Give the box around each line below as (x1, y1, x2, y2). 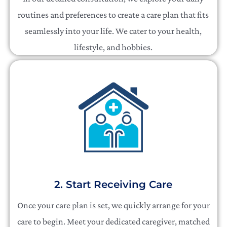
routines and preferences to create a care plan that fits (18, 9, 209, 20)
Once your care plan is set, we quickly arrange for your (17, 200, 210, 210)
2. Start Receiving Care (54, 178, 173, 191)
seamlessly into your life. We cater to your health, (25, 25, 202, 36)
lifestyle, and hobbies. (74, 42, 153, 52)
